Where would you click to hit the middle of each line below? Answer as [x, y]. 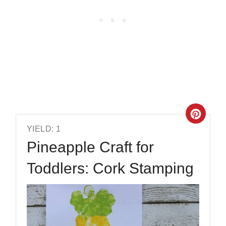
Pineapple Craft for [90, 147]
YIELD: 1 [44, 129]
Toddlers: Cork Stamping [110, 168]
